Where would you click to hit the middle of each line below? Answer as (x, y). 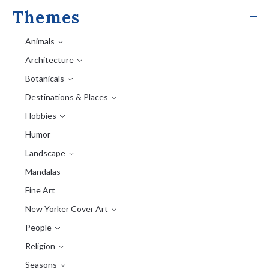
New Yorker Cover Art (67, 209)
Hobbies (41, 116)
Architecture (50, 60)
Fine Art (40, 190)
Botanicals (45, 79)
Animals (40, 41)
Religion (40, 246)
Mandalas (43, 172)
